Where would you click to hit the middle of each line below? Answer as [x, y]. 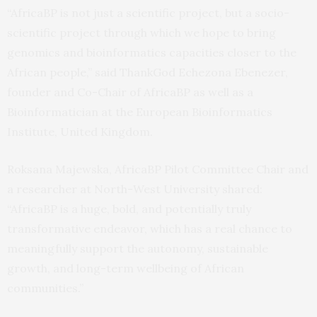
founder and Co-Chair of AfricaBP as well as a [130, 92]
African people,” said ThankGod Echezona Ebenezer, [148, 72]
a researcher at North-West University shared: [135, 189]
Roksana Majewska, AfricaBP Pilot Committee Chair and [158, 169]
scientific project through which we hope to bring [142, 32]
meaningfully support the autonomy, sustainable [138, 248]
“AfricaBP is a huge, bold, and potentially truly [129, 208]
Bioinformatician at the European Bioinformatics [140, 111]
